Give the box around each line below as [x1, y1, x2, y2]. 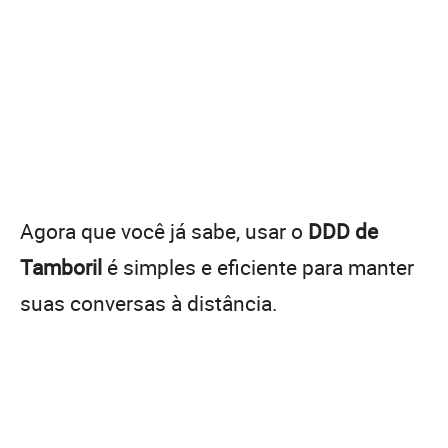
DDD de [308, 216, 378, 245]
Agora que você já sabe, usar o [20, 216, 308, 245]
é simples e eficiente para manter [102, 252, 414, 281]
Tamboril [20, 252, 102, 281]
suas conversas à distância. [20, 288, 278, 317]
